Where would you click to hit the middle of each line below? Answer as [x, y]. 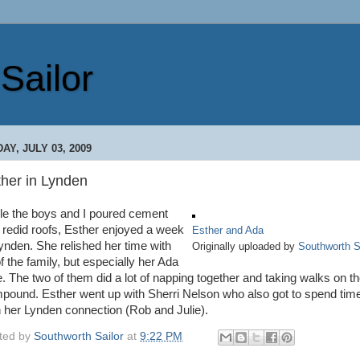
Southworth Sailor [79, 336]
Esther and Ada [228, 230]
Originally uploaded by [245, 246]
